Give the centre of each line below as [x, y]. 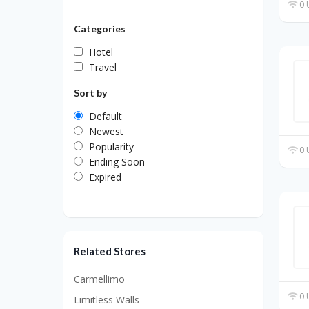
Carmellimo [99, 279]
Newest [106, 131]
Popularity [111, 146]
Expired [105, 177]
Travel [103, 67]
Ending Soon [117, 161]
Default [106, 116]
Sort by [90, 92]
